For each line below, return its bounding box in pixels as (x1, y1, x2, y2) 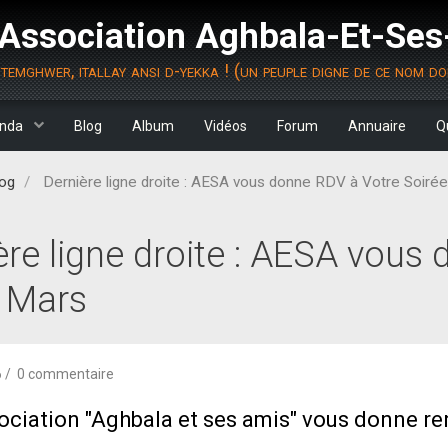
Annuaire (348, 118, 406, 134)
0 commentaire (14, 366, 114, 382)
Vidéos (204, 118, 247, 134)
